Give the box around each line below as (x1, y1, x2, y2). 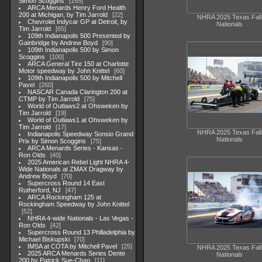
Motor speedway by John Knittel (19, 67, 109, 74)
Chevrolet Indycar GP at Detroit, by (27, 18, 128, 25)
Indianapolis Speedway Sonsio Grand (27, 130, 134, 137)
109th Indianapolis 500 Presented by (27, 32, 131, 39)
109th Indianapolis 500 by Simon (27, 46, 119, 53)
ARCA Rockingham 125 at (27, 194, 102, 201)
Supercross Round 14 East (27, 180, 105, 187)
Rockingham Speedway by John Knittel (19, 201, 129, 208)
